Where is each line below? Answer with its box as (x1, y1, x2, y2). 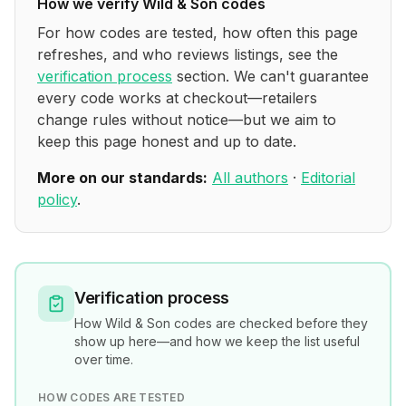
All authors (212, 169, 288, 187)
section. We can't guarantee (177, 67, 369, 85)
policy (37, 190, 77, 208)
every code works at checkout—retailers (37, 89, 317, 107)
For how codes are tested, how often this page (37, 24, 358, 42)
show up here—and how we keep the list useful (74, 333, 360, 349)
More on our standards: (37, 169, 208, 187)
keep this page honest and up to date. (37, 132, 296, 150)
